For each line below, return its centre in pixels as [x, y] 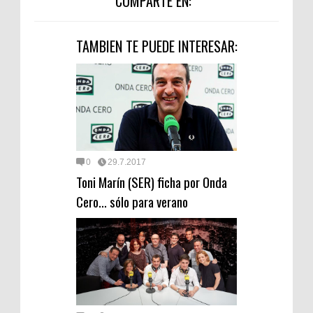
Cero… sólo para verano [132, 202]
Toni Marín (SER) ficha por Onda [152, 182]
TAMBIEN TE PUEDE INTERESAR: [156, 46]
